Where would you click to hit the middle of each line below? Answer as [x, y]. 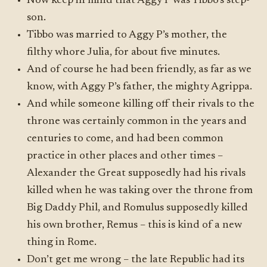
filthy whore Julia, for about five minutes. [124, 52]
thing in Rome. [62, 243]
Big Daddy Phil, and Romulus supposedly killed [138, 208]
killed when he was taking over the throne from [140, 191]
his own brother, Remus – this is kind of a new [135, 225]
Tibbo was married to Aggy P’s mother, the [127, 35]
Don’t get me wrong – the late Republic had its [136, 260]
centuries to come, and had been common [125, 139]
